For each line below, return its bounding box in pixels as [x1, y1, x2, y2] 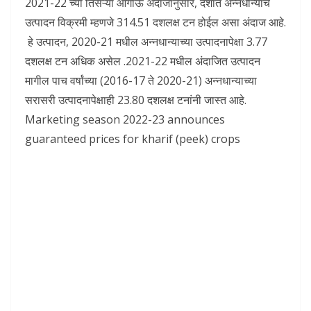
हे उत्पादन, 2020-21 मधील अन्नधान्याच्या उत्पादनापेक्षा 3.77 [25, 33, 267, 49]
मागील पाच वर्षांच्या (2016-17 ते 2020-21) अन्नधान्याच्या [25, 72, 257, 88]
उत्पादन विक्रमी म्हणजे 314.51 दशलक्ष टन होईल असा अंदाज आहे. [25, 14, 286, 30]
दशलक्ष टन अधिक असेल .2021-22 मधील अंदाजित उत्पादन [25, 53, 260, 69]
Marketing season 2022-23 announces [25, 111, 225, 127]
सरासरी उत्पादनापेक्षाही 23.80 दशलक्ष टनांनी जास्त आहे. [25, 92, 246, 108]
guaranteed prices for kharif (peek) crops [25, 131, 240, 146]
